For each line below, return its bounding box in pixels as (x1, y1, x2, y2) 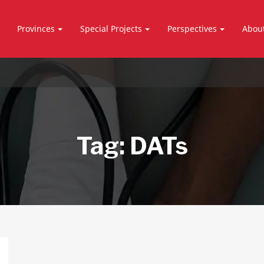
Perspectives (167, 23, 217, 34)
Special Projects (80, 23, 143, 34)
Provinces (17, 23, 55, 34)
